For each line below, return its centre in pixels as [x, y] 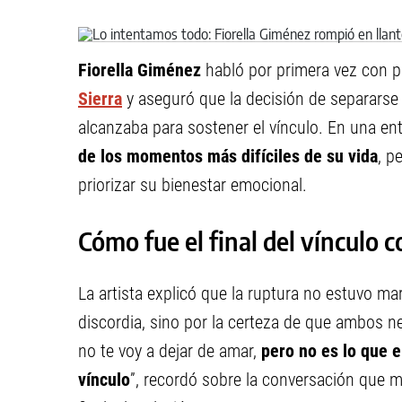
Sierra [100, 99]
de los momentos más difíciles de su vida [228, 156]
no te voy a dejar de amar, [170, 351]
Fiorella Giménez [142, 70]
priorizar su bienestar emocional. [192, 185]
